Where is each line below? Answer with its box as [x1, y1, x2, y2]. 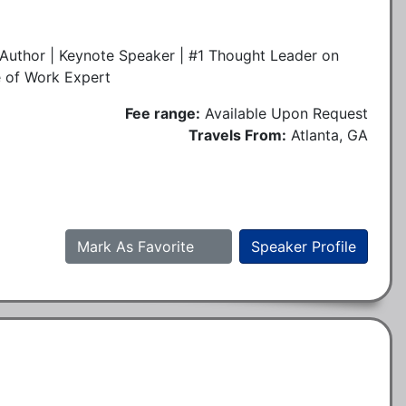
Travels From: [188, 125, 286, 144]
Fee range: [125, 103, 200, 122]
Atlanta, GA [291, 125, 368, 144]
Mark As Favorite [77, 237, 198, 256]
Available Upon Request [205, 103, 368, 122]
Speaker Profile [251, 237, 356, 256]
